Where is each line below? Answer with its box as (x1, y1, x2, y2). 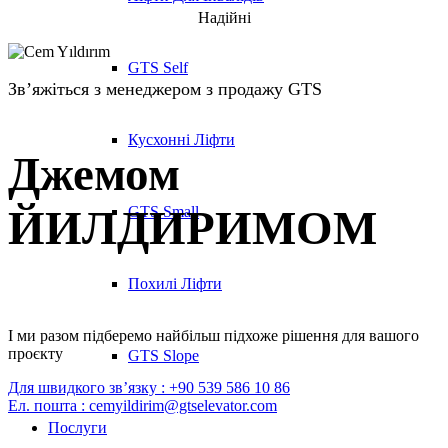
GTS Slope (128, 347, 199, 364)
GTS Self (128, 59, 188, 76)
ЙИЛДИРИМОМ (8, 201, 377, 254)
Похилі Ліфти (128, 275, 222, 292)
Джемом (8, 147, 180, 200)
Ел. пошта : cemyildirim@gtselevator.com (8, 397, 277, 415)
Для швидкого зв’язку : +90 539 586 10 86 (8, 379, 290, 397)
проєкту (8, 345, 63, 363)
